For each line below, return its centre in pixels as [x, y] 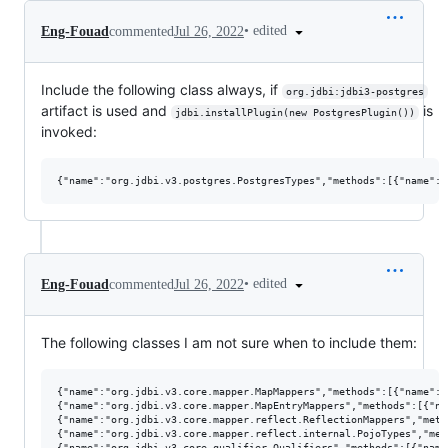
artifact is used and [106, 111]
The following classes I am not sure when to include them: [229, 342]
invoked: [69, 132]
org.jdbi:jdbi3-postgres [354, 92]
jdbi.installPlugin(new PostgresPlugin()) [294, 113]
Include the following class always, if [161, 90]
